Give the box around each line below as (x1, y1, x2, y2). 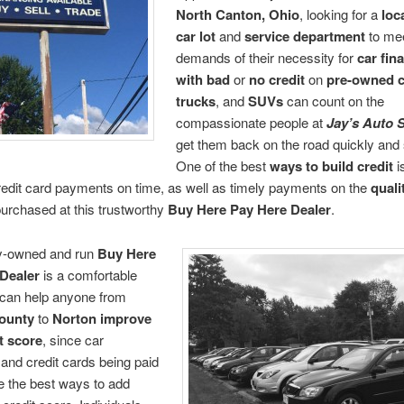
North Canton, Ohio (176, 5, 300, 25)
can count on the (283, 91, 385, 111)
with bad (176, 69, 231, 90)
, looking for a (299, 5, 382, 24)
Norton (51, 308, 96, 328)
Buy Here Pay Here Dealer (167, 199, 331, 220)
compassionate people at (176, 113, 327, 133)
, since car (41, 329, 104, 349)
